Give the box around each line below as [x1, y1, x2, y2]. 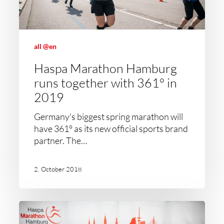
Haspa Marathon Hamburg [34, 60, 177, 76]
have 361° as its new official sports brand [34, 123, 188, 134]
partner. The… [34, 135, 87, 146]
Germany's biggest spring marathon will [34, 111, 183, 122]
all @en [34, 42, 57, 50]
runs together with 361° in [34, 75, 177, 90]
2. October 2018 [34, 164, 82, 173]
